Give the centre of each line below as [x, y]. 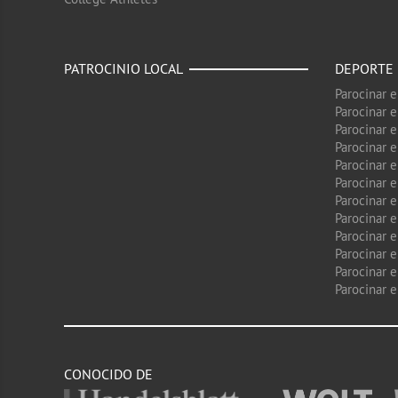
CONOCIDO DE [108, 374]
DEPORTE [364, 68]
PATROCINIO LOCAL [123, 68]
